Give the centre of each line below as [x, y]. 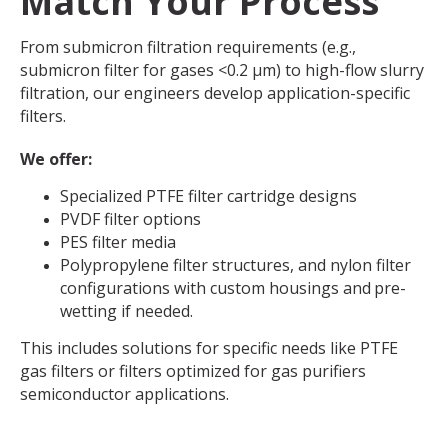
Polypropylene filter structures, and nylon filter [235, 265]
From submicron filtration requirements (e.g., [188, 46]
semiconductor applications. [124, 393]
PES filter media [118, 242]
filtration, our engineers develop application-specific [215, 92]
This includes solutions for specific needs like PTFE [209, 347]
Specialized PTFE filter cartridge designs [208, 196]
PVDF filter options [130, 219]
